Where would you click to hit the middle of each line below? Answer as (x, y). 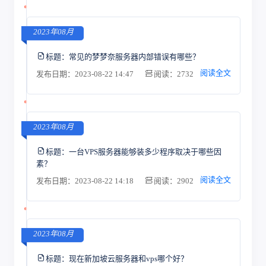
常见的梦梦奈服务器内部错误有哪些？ (134, 56)
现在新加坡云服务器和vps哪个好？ (128, 258)
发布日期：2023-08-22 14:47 (85, 74)
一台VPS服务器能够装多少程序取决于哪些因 (145, 151)
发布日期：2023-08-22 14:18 (85, 181)
